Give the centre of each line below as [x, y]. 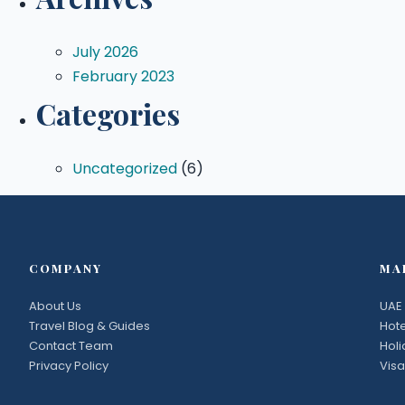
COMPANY [66, 268]
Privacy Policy [69, 366]
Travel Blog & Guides [89, 326]
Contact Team [71, 346]
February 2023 [123, 77]
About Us [55, 306]
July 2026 [105, 52]
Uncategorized [125, 169]
